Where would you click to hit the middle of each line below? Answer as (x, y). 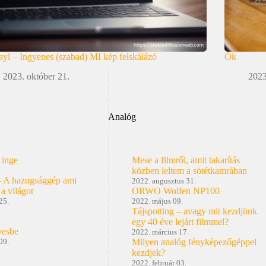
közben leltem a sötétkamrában (189, 171)
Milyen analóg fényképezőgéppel (194, 242)
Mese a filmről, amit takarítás (186, 160)
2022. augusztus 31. (164, 181)
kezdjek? (148, 253)
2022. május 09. (157, 201)
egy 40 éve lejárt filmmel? (180, 222)
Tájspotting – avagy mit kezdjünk (194, 211)
